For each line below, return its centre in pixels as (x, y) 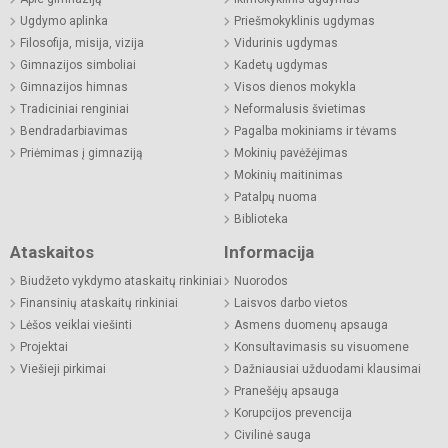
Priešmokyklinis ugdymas (304, 21)
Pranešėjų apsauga (286, 391)
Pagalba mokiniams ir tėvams (315, 131)
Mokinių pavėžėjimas (291, 153)
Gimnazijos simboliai (78, 65)
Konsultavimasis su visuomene (321, 347)
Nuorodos (261, 281)
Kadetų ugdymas (281, 65)
